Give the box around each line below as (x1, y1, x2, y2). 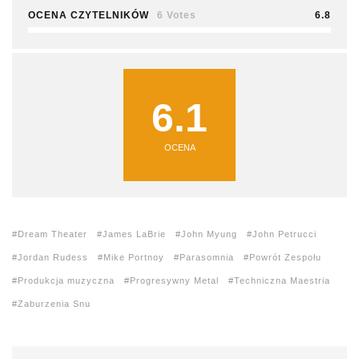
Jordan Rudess (18, 252, 88, 263)
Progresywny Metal (130, 276, 219, 286)
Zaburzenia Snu (18, 299, 91, 309)
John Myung (181, 229, 237, 240)
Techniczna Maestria (234, 276, 330, 286)
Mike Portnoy (103, 252, 164, 263)
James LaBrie (103, 229, 166, 240)
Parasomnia (179, 252, 234, 263)
